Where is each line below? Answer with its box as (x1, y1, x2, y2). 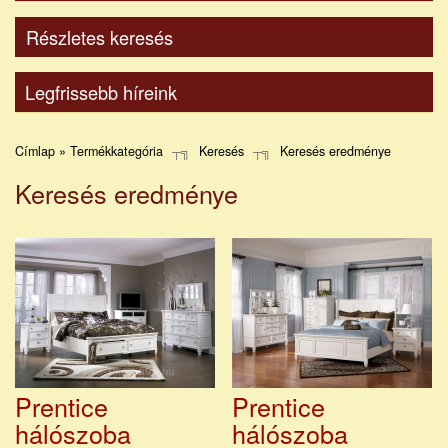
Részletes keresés (26, 24, 173, 50)
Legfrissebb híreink (25, 79, 177, 105)
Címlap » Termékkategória (15, 142, 163, 160)
